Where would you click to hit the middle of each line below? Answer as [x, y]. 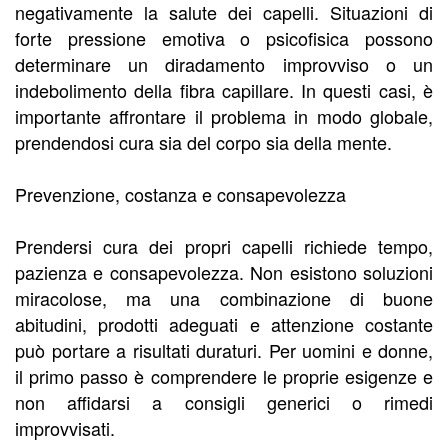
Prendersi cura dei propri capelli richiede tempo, [224, 246]
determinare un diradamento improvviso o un [224, 64]
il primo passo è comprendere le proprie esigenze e [224, 376]
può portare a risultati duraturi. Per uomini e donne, [224, 350]
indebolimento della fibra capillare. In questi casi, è [224, 90]
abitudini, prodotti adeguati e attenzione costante [224, 324]
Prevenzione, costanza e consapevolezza [180, 194]
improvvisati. [65, 428]
